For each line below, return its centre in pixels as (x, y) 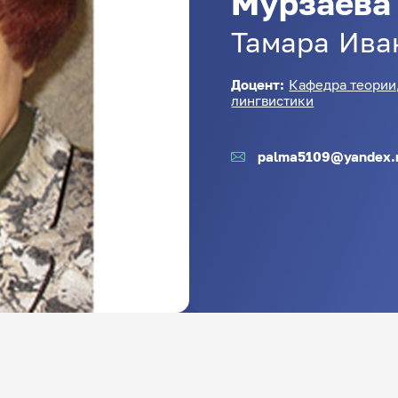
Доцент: (259, 84)
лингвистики (273, 100)
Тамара (281, 43)
